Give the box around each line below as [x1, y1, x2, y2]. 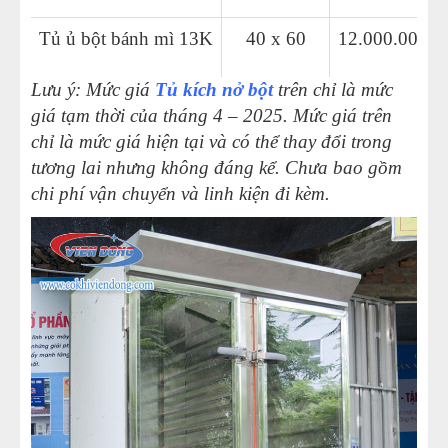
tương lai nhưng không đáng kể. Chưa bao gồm [31, 157, 402, 179]
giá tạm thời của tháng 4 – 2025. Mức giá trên [31, 105, 392, 127]
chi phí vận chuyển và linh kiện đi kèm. [31, 183, 330, 205]
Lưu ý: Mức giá [31, 79, 155, 101]
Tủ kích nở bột [155, 79, 273, 101]
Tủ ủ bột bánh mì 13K [39, 28, 213, 50]
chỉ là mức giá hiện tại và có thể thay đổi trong [31, 131, 392, 153]
